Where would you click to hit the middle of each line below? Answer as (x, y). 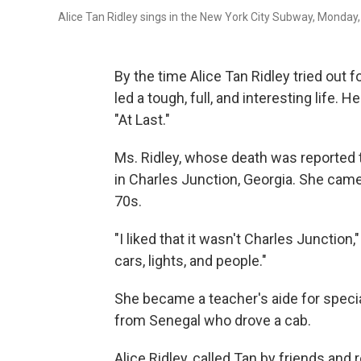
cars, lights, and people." (191, 261)
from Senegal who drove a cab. (213, 320)
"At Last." (142, 120)
